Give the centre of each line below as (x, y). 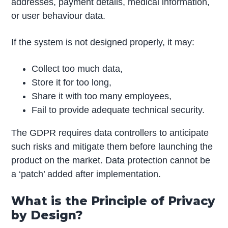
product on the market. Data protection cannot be (111, 161)
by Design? (47, 215)
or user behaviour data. (59, 16)
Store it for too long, (72, 83)
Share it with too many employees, (102, 96)
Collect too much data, (77, 69)
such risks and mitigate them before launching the (112, 147)
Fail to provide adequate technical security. (118, 110)
